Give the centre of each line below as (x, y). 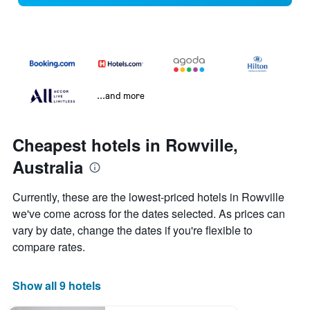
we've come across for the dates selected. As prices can (149, 214)
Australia (48, 167)
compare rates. (49, 247)
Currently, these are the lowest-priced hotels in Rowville (148, 197)
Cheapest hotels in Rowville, (125, 145)
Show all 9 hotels (57, 286)
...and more (121, 95)
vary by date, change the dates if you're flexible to (133, 230)
